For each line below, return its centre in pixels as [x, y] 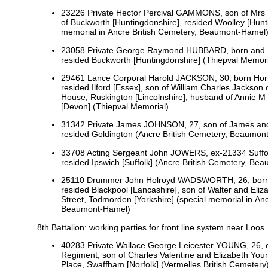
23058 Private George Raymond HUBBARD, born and [163, 50]
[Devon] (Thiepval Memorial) [116, 107]
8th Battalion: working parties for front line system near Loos [152, 227]
